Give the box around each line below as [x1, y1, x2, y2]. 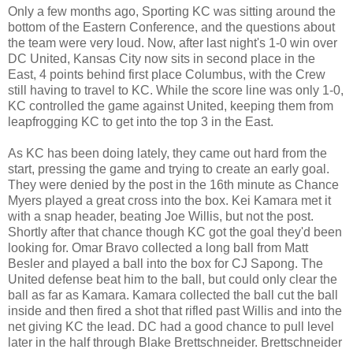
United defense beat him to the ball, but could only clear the [8, 272, 337, 286]
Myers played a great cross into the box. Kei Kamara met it [8, 193, 331, 207]
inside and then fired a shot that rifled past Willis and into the [8, 303, 342, 318]
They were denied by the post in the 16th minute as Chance [8, 177, 339, 191]
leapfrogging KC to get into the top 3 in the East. [8, 114, 273, 128]
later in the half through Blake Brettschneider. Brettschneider [8, 335, 342, 349]
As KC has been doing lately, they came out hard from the [8, 146, 327, 160]
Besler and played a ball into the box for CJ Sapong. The [8, 256, 323, 270]
